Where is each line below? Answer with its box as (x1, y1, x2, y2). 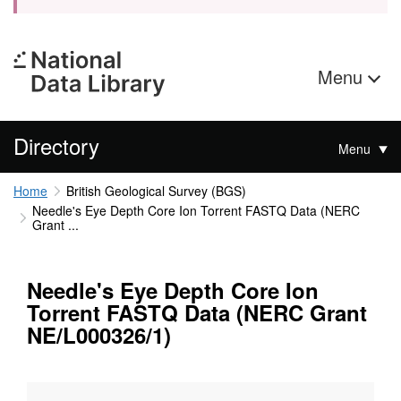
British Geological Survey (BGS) (65, 182, 246, 200)
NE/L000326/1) (27, 320, 171, 351)
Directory (13, 130, 99, 161)
